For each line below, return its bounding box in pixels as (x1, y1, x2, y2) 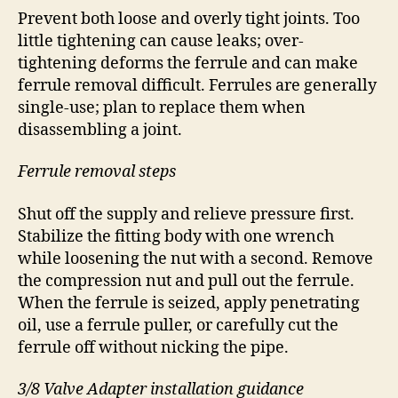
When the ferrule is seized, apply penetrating (18, 292, 360, 314)
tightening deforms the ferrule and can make (18, 52, 358, 74)
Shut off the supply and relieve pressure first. (18, 203, 354, 225)
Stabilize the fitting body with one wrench (18, 226, 334, 247)
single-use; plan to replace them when (18, 97, 306, 118)
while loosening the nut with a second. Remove (18, 248, 373, 269)
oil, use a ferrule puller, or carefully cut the (18, 314, 338, 336)
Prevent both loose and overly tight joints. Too (18, 8, 360, 29)
